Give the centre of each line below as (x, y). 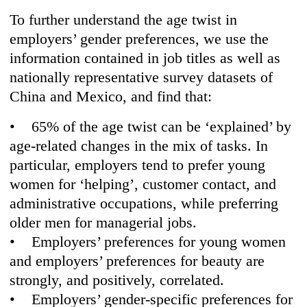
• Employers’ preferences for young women (148, 242)
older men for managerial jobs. (103, 223)
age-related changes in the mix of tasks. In (139, 146)
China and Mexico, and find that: (111, 97)
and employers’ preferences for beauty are (137, 261)
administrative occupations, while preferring (144, 204)
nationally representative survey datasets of (142, 77)
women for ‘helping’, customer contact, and (143, 184)
